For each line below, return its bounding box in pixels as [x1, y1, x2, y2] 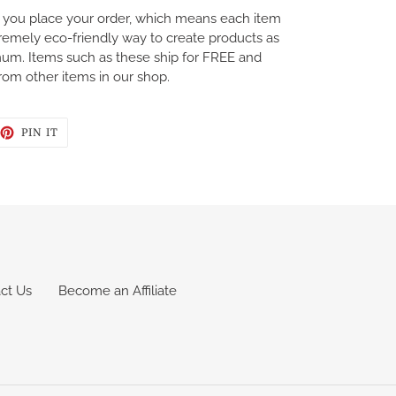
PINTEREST [57, 145, 126, 158]
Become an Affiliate [58, 283, 177, 300]
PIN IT [20, 126, 59, 140]
